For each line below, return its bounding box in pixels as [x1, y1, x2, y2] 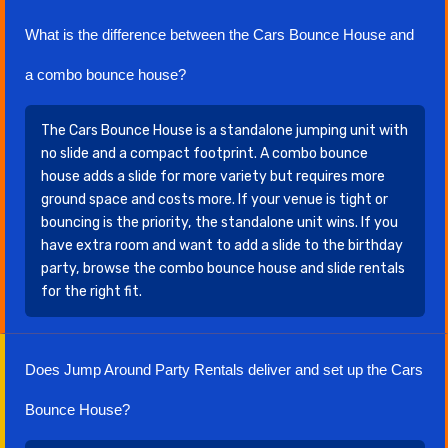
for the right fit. [41, 283, 142, 300]
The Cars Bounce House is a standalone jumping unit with [41, 122, 408, 139]
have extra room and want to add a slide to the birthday [41, 237, 403, 254]
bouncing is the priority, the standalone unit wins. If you [41, 214, 398, 231]
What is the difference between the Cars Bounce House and [25, 27, 414, 43]
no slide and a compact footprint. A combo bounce [41, 145, 368, 162]
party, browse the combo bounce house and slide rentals [41, 260, 405, 277]
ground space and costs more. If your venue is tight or [41, 191, 388, 208]
